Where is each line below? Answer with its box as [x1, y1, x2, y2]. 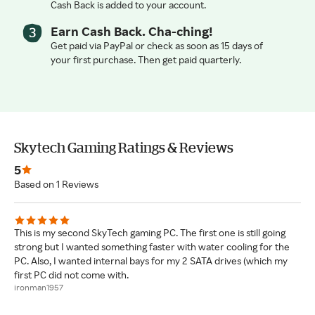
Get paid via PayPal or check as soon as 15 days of [51, 39, 263, 51]
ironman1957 [14, 281, 63, 292]
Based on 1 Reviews [14, 177, 98, 190]
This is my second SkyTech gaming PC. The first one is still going [14, 226, 285, 238]
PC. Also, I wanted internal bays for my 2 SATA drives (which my [14, 254, 288, 266]
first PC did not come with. [14, 268, 129, 281]
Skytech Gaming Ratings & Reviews [14, 139, 233, 155]
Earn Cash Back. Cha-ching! [51, 22, 212, 39]
